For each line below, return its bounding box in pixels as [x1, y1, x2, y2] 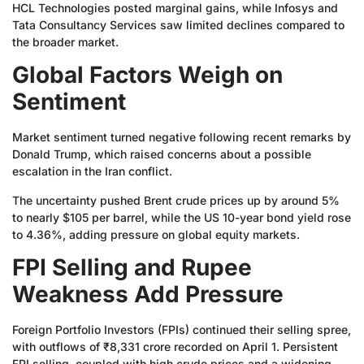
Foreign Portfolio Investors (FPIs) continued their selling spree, [12, 323, 351, 337]
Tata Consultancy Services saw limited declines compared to [12, 17, 344, 32]
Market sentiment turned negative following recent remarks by [12, 130, 351, 145]
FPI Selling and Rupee [12, 253, 252, 282]
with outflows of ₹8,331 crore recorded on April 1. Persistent [12, 340, 338, 354]
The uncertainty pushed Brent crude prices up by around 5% [12, 193, 340, 207]
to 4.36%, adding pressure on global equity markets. [12, 227, 300, 241]
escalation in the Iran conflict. [12, 164, 172, 179]
